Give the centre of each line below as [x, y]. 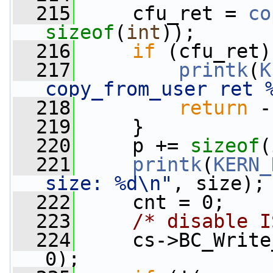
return [213, 108]
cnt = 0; [150, 202]
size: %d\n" [109, 183]
